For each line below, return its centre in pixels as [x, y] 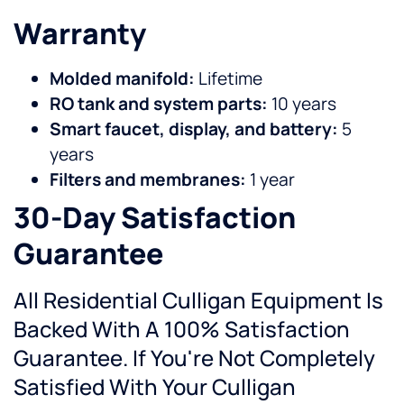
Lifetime [229, 79]
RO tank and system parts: [159, 104]
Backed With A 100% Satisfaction [182, 329]
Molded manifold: [122, 79]
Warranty [80, 34]
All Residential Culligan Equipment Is [198, 300]
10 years [302, 104]
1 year [271, 180]
